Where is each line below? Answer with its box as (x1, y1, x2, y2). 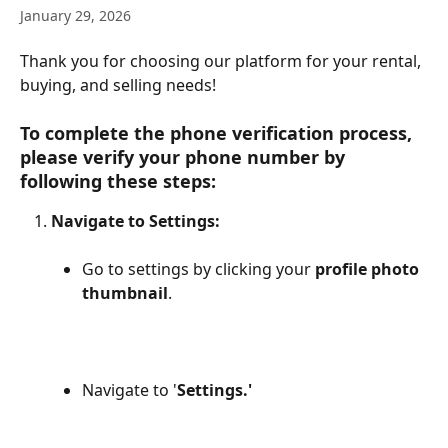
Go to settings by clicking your (82, 258, 311, 281)
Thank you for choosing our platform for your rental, (20, 50, 425, 72)
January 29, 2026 (20, 6, 131, 25)
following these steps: (20, 169, 216, 194)
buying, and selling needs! (20, 74, 216, 96)
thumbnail (82, 282, 168, 305)
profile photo (311, 258, 423, 281)
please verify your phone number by (20, 145, 350, 170)
